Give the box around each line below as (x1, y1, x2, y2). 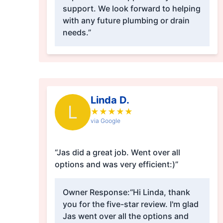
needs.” (62, 27, 91, 38)
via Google (90, 117, 120, 125)
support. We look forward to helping (62, 3, 201, 14)
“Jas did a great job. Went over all (54, 147, 180, 158)
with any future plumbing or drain (62, 15, 190, 26)
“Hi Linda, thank (129, 187, 190, 198)
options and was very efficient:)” (54, 159, 178, 170)
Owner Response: (62, 187, 130, 198)
